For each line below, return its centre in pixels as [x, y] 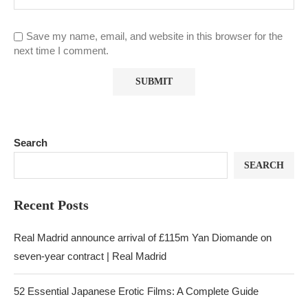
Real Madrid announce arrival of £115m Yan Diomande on [143, 238]
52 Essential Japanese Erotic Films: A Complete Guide [136, 291]
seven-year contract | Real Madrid [90, 256]
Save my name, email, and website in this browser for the [154, 36]
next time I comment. [61, 51]
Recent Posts [51, 205]
